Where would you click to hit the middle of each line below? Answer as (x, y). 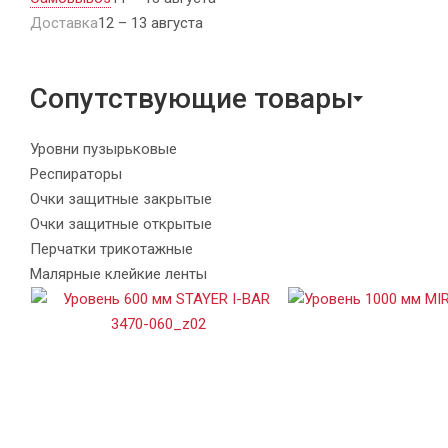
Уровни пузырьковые (103, 148)
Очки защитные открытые (121, 223)
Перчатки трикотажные (111, 248)
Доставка (64, 22)
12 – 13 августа (150, 22)
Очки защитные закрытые (121, 198)
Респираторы (76, 173)
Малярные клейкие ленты (118, 273)
